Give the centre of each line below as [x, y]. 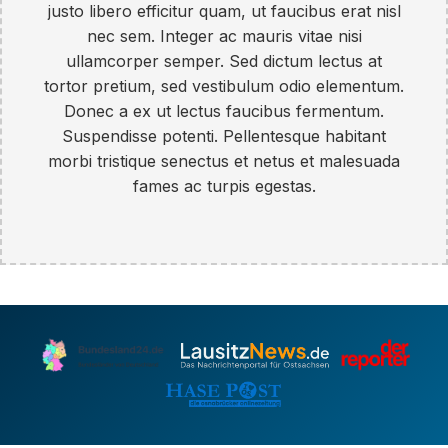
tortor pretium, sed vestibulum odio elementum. [224, 85]
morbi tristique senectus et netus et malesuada [224, 160]
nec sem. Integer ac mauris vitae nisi [224, 35]
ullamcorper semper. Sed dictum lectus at [224, 60]
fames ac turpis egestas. [224, 185]
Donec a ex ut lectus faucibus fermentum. [224, 110]
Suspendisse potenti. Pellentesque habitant [224, 135]
